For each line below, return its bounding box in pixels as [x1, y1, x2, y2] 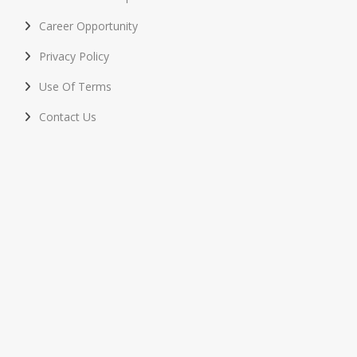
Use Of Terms [39, 79, 112, 94]
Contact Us [39, 109, 96, 124]
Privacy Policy [39, 49, 109, 64]
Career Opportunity [39, 18, 138, 33]
